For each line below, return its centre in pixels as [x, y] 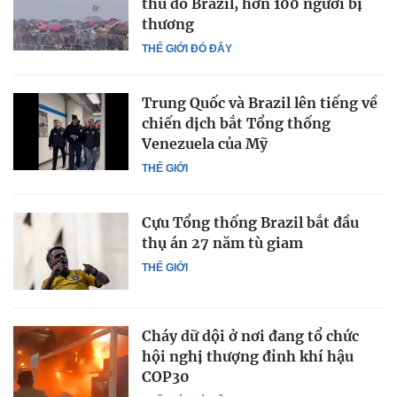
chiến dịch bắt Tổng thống [236, 124]
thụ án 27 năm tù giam [222, 243]
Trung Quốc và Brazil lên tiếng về [260, 103]
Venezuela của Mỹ [205, 144]
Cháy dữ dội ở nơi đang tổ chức [250, 335]
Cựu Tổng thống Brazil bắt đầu [250, 223]
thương [168, 24]
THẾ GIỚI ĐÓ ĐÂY [187, 49]
